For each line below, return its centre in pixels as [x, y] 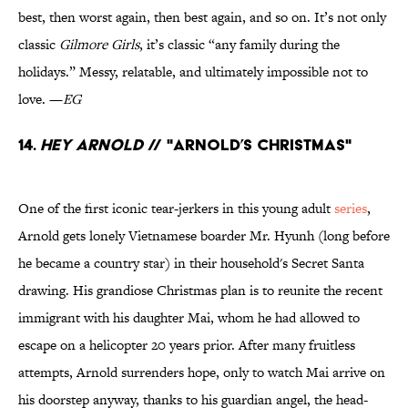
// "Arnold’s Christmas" [247, 145]
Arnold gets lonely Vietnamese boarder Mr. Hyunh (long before [204, 236]
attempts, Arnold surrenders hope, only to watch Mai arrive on [202, 372]
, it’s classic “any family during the [240, 45]
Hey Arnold [92, 145]
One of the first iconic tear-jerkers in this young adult [176, 209]
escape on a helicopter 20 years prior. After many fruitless [187, 345]
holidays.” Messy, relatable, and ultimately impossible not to [193, 72]
